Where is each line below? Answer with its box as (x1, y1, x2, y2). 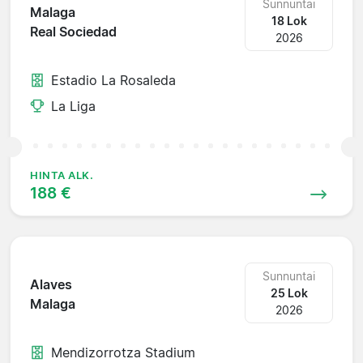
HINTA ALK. (30, 169, 94, 181)
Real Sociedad (30, 23, 117, 41)
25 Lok (270, 285, 308, 300)
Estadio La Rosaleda (51, 71, 176, 88)
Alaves (30, 276, 72, 293)
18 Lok (271, 13, 307, 28)
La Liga (51, 97, 96, 114)
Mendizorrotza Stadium (51, 344, 195, 361)
